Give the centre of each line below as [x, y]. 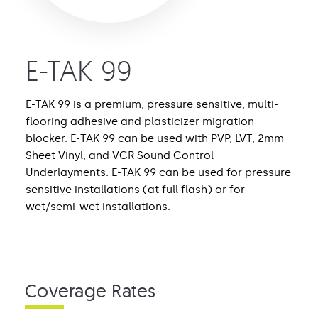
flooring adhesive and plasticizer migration [140, 121]
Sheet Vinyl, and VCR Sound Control [120, 155]
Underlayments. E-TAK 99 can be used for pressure [158, 172]
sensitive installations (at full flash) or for [135, 190]
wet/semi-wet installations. [98, 207]
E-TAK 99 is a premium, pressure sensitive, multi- [152, 104]
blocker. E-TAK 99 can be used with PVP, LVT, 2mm [155, 138]
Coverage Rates [91, 291]
